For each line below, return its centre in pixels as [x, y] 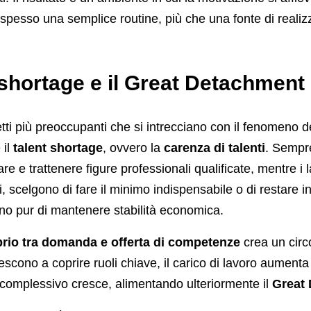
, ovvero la [133, 148]
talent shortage [58, 148]
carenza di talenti [214, 148]
